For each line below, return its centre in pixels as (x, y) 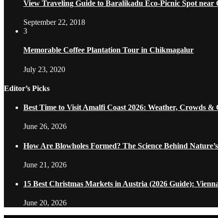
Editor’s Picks (27, 88)
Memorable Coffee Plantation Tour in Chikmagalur (109, 50)
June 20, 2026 (45, 203)
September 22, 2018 (54, 22)
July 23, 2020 (44, 69)
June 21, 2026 (45, 164)
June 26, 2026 (45, 127)
